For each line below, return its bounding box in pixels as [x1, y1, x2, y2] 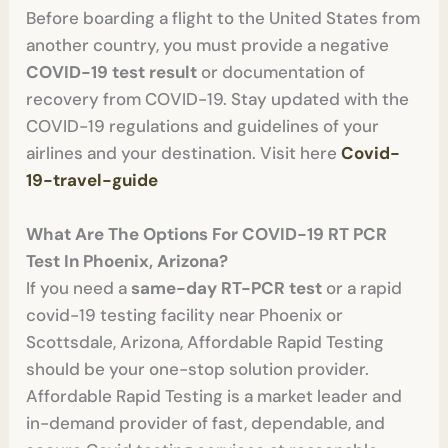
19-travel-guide [26, 168, 159, 191]
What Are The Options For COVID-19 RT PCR [26, 223, 388, 246]
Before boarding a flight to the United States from [26, 6, 421, 29]
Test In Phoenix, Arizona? [26, 250, 233, 273]
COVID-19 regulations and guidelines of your [26, 114, 380, 137]
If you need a [26, 277, 132, 300]
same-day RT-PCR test [131, 277, 327, 300]
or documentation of [197, 60, 366, 83]
